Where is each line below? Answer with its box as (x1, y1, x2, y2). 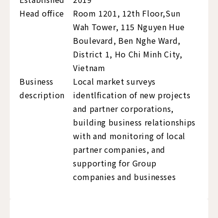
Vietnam (73, 62, 106, 74)
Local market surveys (73, 75, 156, 88)
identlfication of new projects (73, 89, 191, 101)
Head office (19, 7, 65, 19)
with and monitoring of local (73, 130, 185, 142)
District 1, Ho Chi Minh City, (73, 48, 182, 60)
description (19, 89, 65, 101)
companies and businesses (73, 171, 176, 183)
